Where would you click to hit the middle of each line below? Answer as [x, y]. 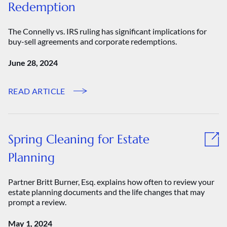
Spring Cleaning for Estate [79, 139]
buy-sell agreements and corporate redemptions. [92, 41]
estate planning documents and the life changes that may [106, 192]
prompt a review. [37, 202]
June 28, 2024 [33, 63]
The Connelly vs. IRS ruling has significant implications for [107, 31]
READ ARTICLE [37, 91]
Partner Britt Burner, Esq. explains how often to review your [111, 182]
